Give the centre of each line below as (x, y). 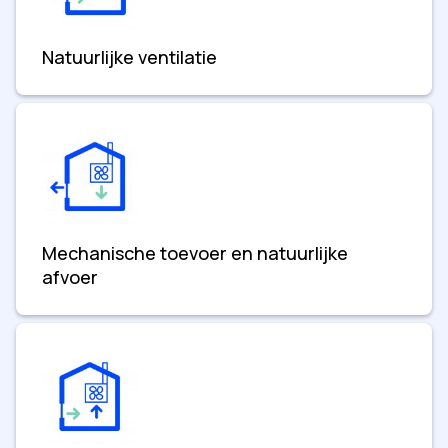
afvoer (70, 276)
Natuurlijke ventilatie (129, 56)
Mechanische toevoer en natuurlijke (195, 252)
